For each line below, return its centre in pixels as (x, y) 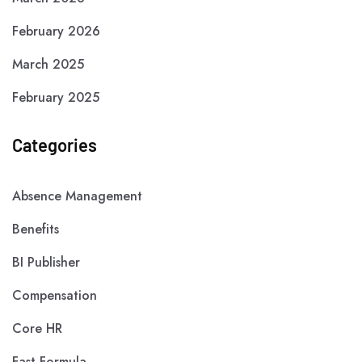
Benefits (36, 229)
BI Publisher (46, 263)
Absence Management (77, 196)
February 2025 (56, 98)
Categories (55, 145)
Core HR (37, 329)
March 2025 (48, 65)
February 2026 (56, 32)
